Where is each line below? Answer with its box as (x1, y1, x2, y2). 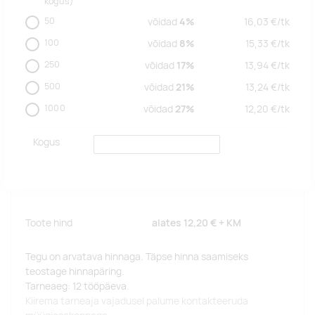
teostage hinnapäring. (25, 264, 124, 278)
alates (152, 216, 184, 229)
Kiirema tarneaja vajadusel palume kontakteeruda (25, 294, 248, 307)
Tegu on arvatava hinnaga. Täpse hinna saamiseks (25, 250, 248, 263)
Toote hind (25, 216, 72, 229)
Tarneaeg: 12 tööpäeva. (25, 279, 129, 292)
